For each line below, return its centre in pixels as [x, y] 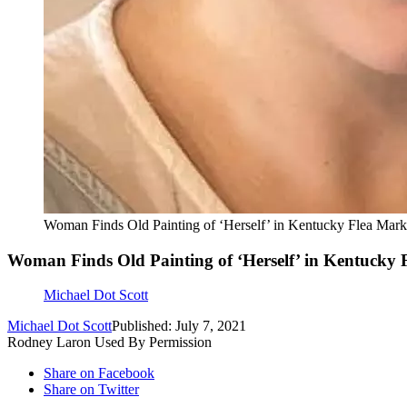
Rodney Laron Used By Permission [109, 342]
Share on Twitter [91, 390]
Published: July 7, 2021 [179, 326]
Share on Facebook [99, 373]
